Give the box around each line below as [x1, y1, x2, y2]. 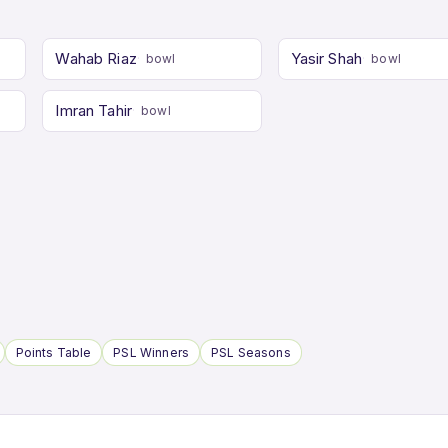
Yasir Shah [290, 48, 363, 68]
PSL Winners [113, 344, 189, 360]
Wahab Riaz [55, 48, 137, 68]
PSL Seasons [211, 344, 291, 360]
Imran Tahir [55, 100, 133, 120]
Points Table [15, 344, 92, 360]
